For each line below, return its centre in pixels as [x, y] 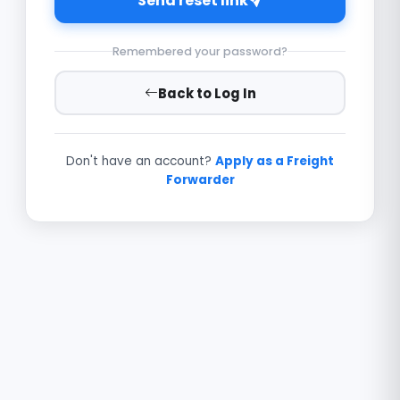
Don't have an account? [139, 161]
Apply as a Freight [275, 161]
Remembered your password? [200, 51]
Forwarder [200, 180]
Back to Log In [207, 93]
